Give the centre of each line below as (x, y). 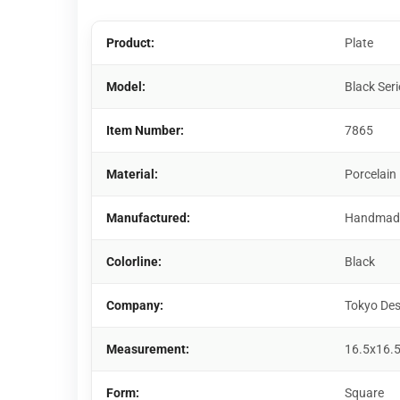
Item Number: (145, 130)
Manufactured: (148, 218)
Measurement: (148, 349)
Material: (132, 174)
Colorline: (134, 262)
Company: (135, 305)
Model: (126, 87)
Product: (130, 43)
